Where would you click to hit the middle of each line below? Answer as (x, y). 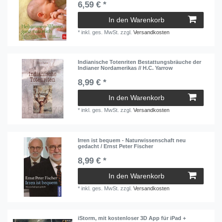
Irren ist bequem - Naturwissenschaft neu (132, 140)
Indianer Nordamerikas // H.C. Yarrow (126, 68)
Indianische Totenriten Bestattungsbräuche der (140, 62)
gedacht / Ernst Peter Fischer (116, 146)
